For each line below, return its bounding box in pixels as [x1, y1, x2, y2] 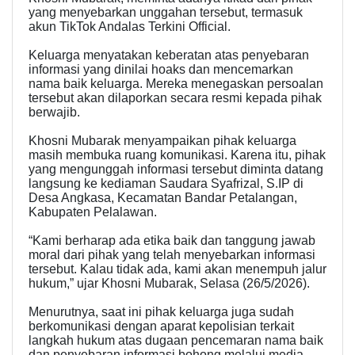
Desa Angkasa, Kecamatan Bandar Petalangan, [29, 191, 297, 205]
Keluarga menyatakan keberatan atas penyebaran [29, 48, 309, 63]
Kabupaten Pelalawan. [29, 205, 157, 219]
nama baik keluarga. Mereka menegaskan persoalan [29, 77, 323, 91]
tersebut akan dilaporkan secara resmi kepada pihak [29, 91, 322, 105]
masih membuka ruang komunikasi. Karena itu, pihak [29, 148, 326, 162]
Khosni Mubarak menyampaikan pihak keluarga [29, 134, 296, 148]
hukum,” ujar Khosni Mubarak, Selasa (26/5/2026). [29, 277, 310, 291]
